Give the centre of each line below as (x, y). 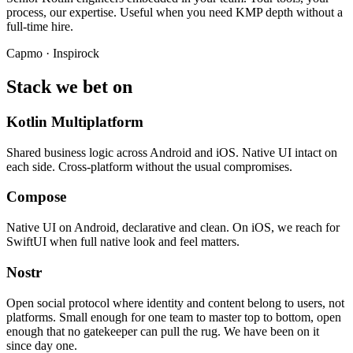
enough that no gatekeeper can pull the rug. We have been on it (163, 331)
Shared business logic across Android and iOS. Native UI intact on (172, 152)
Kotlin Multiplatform (75, 121)
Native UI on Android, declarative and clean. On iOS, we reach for (173, 228)
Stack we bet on (69, 87)
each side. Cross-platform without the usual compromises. (149, 166)
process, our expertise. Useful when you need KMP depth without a (175, 13)
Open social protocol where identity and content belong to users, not (175, 303)
